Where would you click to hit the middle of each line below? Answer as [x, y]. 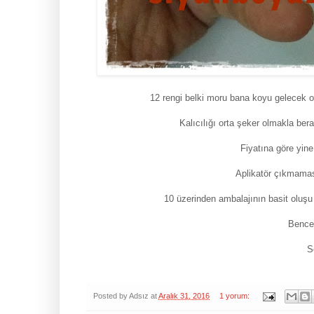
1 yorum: [235, 296]
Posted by [111, 296]
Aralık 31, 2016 [184, 296]
